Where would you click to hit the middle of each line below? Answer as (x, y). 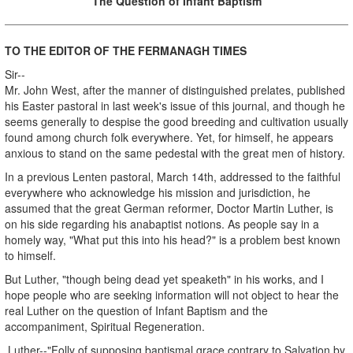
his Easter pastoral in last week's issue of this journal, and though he (175, 105)
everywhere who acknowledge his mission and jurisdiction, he (158, 192)
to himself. (30, 255)
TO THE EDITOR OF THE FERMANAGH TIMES (126, 50)
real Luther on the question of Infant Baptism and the (136, 310)
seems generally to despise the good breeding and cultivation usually (176, 121)
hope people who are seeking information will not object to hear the (172, 294)
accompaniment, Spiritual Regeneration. (105, 326)
